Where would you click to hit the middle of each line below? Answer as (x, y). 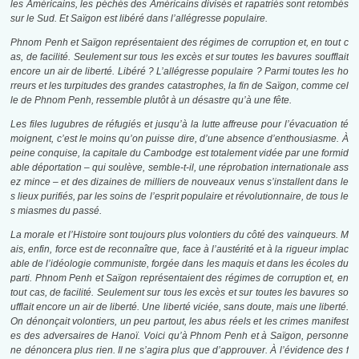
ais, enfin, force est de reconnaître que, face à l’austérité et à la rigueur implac (179, 250)
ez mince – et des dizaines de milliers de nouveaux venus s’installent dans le (179, 182)
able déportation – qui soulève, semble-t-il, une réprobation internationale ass (179, 168)
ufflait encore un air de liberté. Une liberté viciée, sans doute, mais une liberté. (179, 307)
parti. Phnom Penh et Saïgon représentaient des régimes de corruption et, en (179, 278)
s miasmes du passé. (56, 211)
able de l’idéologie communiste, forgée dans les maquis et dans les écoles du (179, 264)
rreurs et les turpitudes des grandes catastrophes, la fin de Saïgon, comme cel (179, 86)
